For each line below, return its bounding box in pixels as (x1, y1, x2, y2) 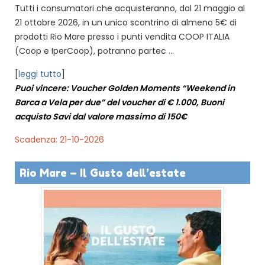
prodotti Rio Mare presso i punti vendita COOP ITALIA (15, 30, 230, 43)
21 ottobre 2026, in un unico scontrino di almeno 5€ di (15, 16, 237, 28)
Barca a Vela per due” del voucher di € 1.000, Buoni (15, 96, 224, 108)
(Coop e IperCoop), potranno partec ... (15, 44, 174, 57)
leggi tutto (18, 67, 62, 80)
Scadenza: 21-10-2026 (15, 133, 104, 146)
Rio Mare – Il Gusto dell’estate (20, 166, 186, 179)
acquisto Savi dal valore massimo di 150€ (15, 110, 187, 122)
